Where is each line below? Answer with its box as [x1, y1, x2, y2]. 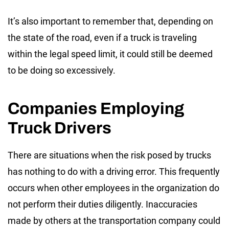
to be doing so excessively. [8, 65, 116, 76]
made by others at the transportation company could [8, 215, 220, 226]
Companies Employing [8, 100, 184, 118]
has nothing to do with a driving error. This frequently [8, 166, 220, 177]
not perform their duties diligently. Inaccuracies [8, 199, 197, 210]
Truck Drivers [8, 119, 111, 138]
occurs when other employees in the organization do [8, 182, 219, 194]
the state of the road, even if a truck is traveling [8, 32, 197, 43]
